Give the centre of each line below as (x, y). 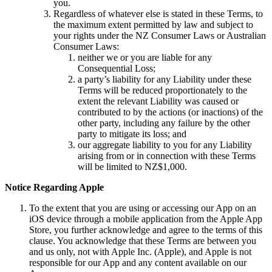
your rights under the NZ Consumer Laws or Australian (160, 35)
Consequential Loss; (117, 68)
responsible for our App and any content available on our (138, 262)
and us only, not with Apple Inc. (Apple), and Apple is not (140, 251)
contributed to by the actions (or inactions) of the (170, 112)
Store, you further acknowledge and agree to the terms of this (146, 229)
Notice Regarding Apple (54, 187)
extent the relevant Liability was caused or (158, 101)
